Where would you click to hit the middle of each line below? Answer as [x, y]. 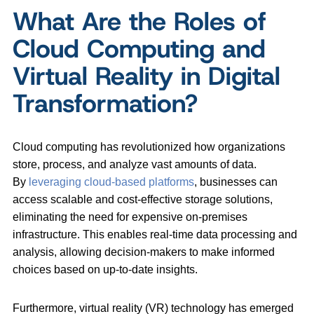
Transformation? [109, 103]
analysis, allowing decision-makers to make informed [144, 252]
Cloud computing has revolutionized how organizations [149, 146]
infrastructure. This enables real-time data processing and [155, 234]
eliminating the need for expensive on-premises [130, 217]
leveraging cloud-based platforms [111, 182]
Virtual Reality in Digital [146, 75]
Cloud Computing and [139, 48]
